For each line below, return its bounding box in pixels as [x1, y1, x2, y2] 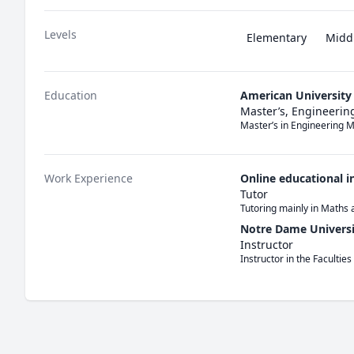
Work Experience [44, 171, 133, 186]
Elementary [247, 30, 307, 45]
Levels [44, 27, 77, 42]
